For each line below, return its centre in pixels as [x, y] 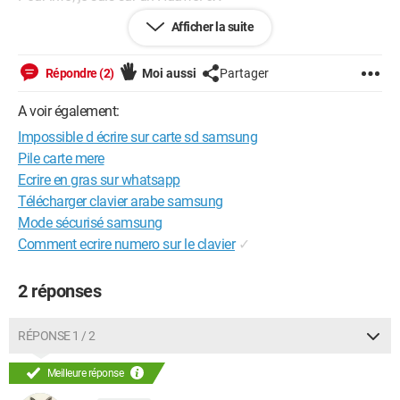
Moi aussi [169, 73]
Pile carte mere [61, 158]
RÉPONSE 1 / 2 [57, 336]
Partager [244, 73]
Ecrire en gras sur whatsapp [99, 180]
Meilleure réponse [85, 373]
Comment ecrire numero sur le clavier [126, 244]
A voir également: [69, 111]
